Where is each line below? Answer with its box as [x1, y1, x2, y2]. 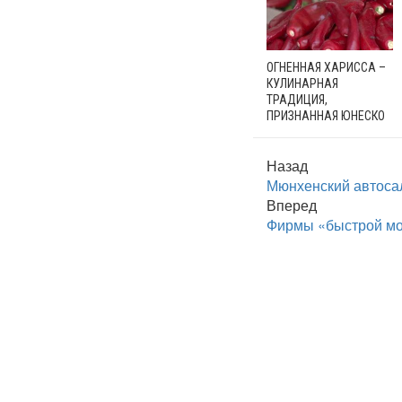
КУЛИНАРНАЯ [267, 76, 338, 92]
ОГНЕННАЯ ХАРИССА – [267, 60, 386, 75]
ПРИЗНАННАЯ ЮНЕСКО [267, 109, 385, 124]
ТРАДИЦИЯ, [267, 92, 328, 108]
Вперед [267, 195, 317, 216]
